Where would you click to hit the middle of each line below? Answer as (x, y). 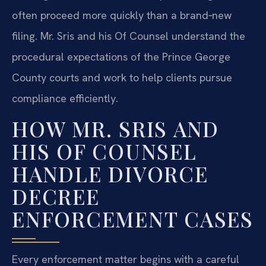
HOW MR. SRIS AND (115, 128)
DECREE (56, 196)
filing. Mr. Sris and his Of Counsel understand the (129, 36)
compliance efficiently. (65, 99)
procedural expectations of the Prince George (121, 57)
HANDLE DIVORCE (110, 173)
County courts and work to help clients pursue (122, 78)
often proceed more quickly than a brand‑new (122, 15)
